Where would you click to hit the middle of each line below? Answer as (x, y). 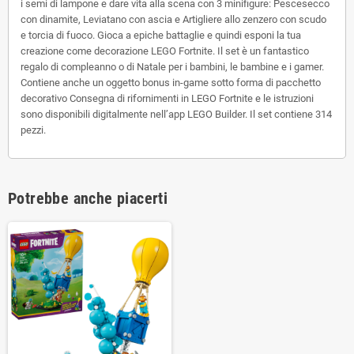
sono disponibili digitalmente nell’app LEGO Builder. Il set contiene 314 (176, 114)
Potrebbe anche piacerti (88, 198)
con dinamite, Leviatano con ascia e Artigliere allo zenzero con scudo (173, 19)
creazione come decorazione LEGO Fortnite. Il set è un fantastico (165, 51)
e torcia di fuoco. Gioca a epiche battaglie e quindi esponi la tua (161, 35)
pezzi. (33, 130)
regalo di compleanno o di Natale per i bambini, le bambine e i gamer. (172, 66)
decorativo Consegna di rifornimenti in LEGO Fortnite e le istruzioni (167, 98)
